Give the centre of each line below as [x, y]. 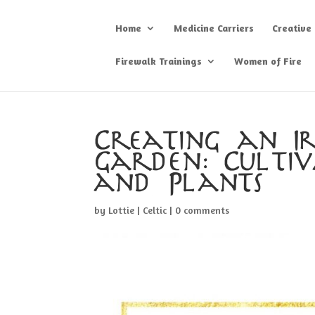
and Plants [180, 184]
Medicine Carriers [214, 28]
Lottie [122, 210]
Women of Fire [268, 61]
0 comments [202, 210]
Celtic [155, 210]
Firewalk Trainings [159, 61]
